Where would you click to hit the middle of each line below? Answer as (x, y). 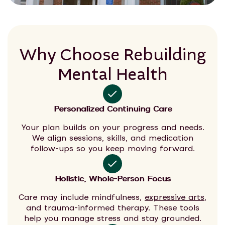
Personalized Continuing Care (113, 109)
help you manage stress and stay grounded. (113, 219)
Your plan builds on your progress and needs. (113, 128)
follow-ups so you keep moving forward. (113, 149)
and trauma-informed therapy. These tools (113, 208)
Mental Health (113, 75)
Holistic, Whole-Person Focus (113, 179)
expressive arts (175, 198)
